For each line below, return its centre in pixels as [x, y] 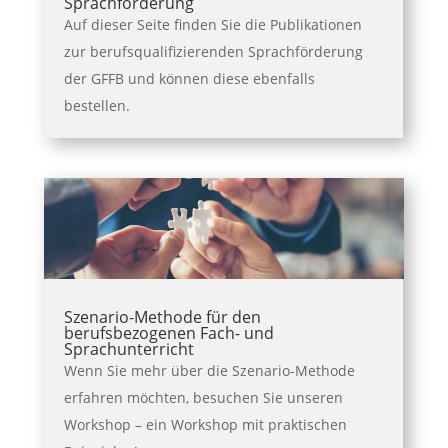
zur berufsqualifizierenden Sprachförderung [213, 51]
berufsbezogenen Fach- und [168, 333]
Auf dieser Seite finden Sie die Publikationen [212, 24]
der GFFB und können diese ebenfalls [189, 78]
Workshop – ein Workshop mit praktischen [205, 425]
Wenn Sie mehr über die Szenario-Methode [209, 371]
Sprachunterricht [128, 349]
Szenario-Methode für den [162, 317]
